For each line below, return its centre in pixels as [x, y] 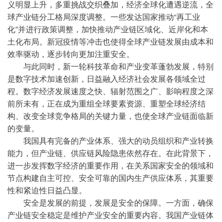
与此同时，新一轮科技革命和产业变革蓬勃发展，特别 [111, 66]
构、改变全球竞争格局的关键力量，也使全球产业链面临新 [111, 116]
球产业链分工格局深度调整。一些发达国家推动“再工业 [104, 17]
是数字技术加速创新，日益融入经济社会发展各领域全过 [107, 79]
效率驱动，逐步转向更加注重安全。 [71, 54]
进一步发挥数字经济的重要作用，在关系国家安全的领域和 [111, 165]
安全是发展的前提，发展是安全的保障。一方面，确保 [111, 202]
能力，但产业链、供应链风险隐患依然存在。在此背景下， [111, 153]
